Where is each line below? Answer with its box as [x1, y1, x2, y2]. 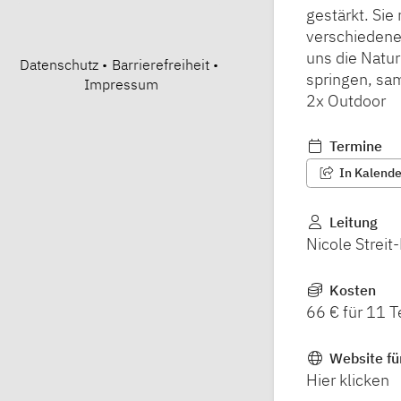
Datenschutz [19, 55, 98, 73]
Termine [325, 137, 382, 156]
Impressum [83, 75, 158, 93]
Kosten [325, 281, 376, 299]
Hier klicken [306, 370, 389, 390]
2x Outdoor [306, 90, 386, 112]
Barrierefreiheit [111, 55, 209, 73]
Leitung [325, 213, 378, 231]
